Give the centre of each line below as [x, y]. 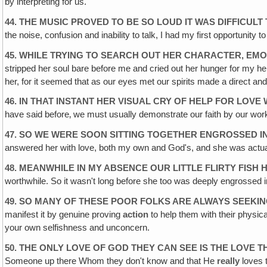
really [229, 261]
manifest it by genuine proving [64, 214]
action [136, 214]
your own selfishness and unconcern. [77, 227]
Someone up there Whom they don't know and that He [111, 261]
